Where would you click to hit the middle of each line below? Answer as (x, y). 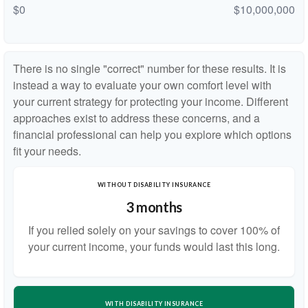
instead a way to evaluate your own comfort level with (142, 85)
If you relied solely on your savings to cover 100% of (154, 230)
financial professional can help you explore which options (152, 134)
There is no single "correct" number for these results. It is (150, 68)
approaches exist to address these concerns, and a (136, 118)
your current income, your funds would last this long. (154, 246)
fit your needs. (47, 151)
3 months (154, 207)
